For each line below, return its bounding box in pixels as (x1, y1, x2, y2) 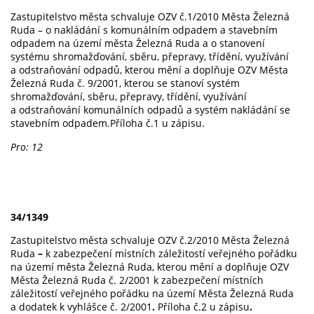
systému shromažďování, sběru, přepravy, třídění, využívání (11, 50, 289, 64)
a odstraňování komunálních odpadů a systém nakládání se (11, 103, 290, 117)
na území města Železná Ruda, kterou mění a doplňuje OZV (11, 260, 289, 274)
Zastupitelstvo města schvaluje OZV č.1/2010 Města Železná (11, 10, 289, 24)
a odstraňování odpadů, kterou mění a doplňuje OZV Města (11, 63, 288, 77)
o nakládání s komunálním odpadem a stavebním (46, 23, 278, 37)
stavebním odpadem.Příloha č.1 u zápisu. (11, 116, 205, 130)
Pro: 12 (11, 139, 43, 153)
